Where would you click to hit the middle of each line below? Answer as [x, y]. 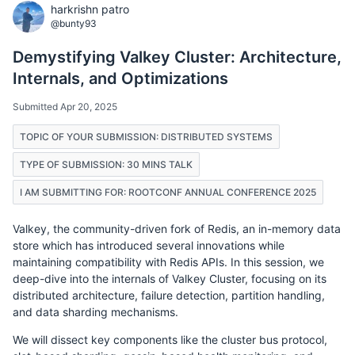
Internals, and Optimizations [120, 78]
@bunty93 [74, 23]
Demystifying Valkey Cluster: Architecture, [177, 57]
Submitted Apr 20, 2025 [65, 106]
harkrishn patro [90, 9]
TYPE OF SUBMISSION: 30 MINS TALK [106, 164]
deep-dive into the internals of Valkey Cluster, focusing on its [170, 278]
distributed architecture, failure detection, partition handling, [169, 295]
